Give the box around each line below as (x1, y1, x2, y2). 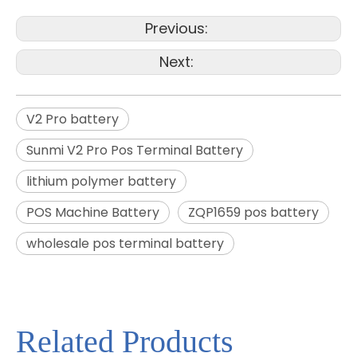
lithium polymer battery (26, 172, 176, 190)
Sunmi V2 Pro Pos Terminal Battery (26, 141, 243, 159)
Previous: (145, 18, 212, 38)
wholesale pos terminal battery (26, 234, 224, 253)
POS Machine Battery (26, 203, 159, 222)
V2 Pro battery (26, 110, 119, 128)
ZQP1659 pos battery (188, 203, 319, 222)
